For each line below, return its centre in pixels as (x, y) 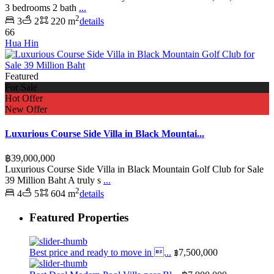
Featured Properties (79, 217)
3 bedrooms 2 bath (42, 7)
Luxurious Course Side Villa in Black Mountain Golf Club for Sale (134, 169)
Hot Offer (24, 98)
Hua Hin (22, 43)
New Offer (26, 109)
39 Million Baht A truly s (54, 180)
